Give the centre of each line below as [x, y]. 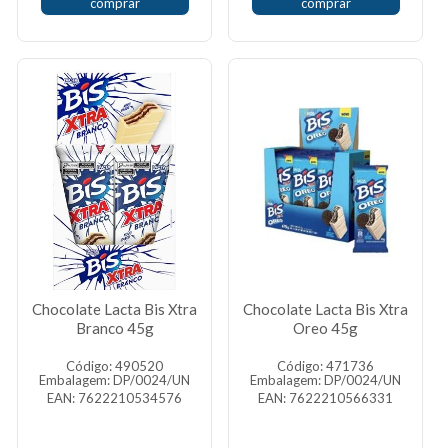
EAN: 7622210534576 [114, 398]
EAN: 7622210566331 [325, 398]
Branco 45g [114, 328]
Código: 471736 [325, 366]
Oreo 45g [325, 328]
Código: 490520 [114, 366]
